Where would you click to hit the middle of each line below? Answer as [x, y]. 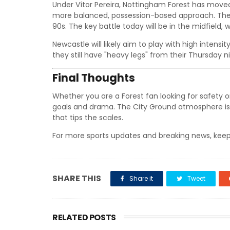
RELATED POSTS [84, 217]
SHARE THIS [77, 178]
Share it [140, 178]
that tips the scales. [88, 118]
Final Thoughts [94, 78]
